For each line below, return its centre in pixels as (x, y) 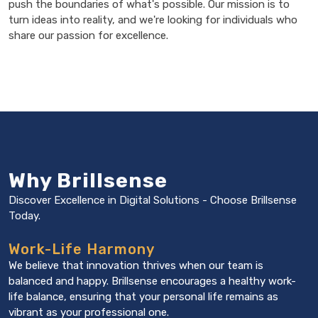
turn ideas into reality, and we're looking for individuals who (153, 20)
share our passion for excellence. (88, 35)
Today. (24, 216)
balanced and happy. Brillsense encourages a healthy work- (152, 281)
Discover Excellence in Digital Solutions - (108, 200)
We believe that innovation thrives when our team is (136, 265)
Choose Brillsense (252, 200)
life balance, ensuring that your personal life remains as (143, 297)
